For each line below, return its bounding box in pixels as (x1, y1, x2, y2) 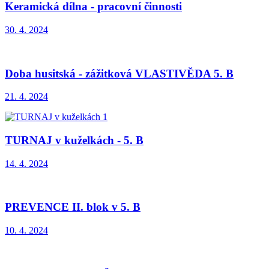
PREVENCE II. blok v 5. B (5, 201, 141, 214)
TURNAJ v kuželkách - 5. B (5, 133, 144, 147)
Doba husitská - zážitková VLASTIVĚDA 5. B (5, 67, 234, 80)
